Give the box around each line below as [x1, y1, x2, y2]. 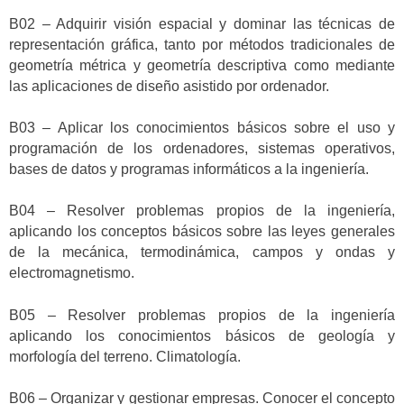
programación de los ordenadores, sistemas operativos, [9, 140, 395, 156]
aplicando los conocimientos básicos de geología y [9, 327, 395, 344]
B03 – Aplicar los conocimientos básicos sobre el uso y [9, 119, 395, 135]
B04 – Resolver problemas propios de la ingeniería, [9, 203, 395, 219]
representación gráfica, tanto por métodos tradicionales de [9, 36, 395, 52]
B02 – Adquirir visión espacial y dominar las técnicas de [9, 15, 395, 32]
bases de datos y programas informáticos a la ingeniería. [9, 161, 369, 177]
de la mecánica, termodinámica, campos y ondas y [9, 244, 395, 261]
